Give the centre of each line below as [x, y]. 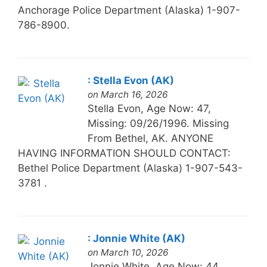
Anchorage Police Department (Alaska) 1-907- [129, 10]
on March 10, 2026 [128, 252]
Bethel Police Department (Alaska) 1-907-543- [130, 168]
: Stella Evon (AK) [131, 80]
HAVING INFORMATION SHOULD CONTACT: [124, 153]
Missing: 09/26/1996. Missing [158, 123]
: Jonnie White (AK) [136, 238]
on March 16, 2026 [128, 94]
